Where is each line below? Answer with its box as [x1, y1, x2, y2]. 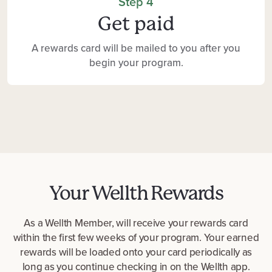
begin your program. [89, 55, 183, 71]
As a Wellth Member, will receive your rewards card [24, 216, 248, 231]
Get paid [97, 13, 175, 36]
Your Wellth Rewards [49, 182, 223, 205]
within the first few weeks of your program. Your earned [13, 230, 259, 246]
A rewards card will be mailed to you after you [32, 41, 240, 56]
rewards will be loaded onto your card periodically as [19, 245, 253, 260]
